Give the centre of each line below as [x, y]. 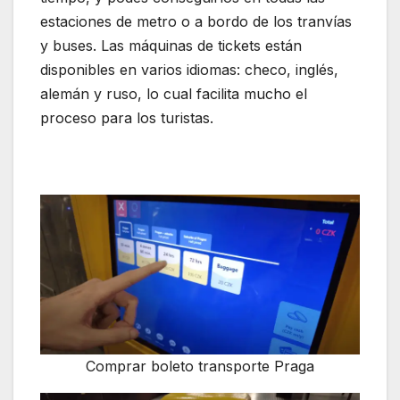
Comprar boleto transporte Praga [200, 367]
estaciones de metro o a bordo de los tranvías [196, 22]
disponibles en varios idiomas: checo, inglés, [189, 70]
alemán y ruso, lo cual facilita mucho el [174, 94]
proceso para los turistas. [127, 118]
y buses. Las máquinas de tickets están [171, 46]
